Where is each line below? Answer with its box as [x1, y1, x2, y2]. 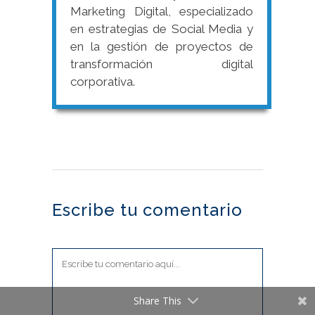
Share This [134, 294, 181, 307]
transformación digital [70, 57, 253, 72]
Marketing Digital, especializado [70, 4, 253, 19]
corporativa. [70, 75, 135, 89]
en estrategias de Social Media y [70, 22, 253, 37]
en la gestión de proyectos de [70, 39, 253, 54]
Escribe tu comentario [52, 200, 243, 221]
